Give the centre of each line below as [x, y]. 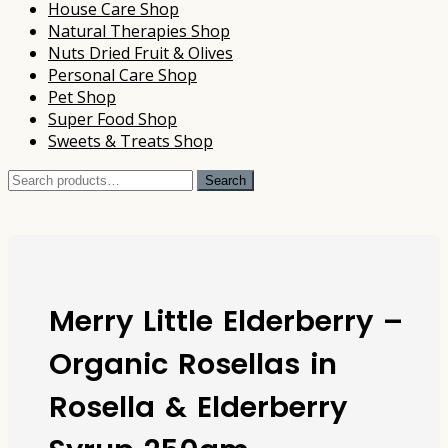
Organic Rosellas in [193, 364]
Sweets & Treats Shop [130, 141]
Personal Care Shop [122, 75]
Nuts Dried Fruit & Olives [140, 53]
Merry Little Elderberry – [226, 321]
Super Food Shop [112, 119]
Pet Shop [82, 97]
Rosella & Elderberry [198, 407]
